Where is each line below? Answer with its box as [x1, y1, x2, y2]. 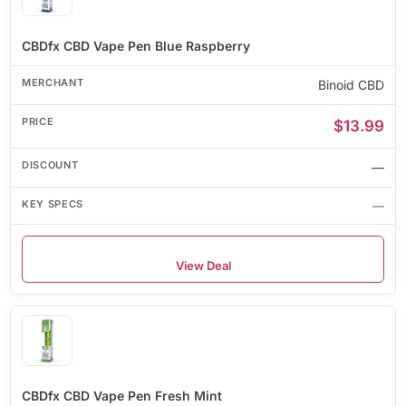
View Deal [175, 257, 231, 273]
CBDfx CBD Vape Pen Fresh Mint [22, 387, 222, 403]
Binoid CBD [318, 76, 384, 92]
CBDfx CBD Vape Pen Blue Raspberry [22, 37, 250, 53]
